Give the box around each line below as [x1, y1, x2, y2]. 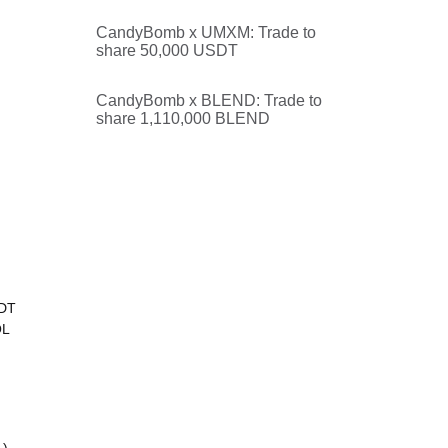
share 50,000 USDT [96, 42, 238, 59]
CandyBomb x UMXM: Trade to [96, 24, 316, 41]
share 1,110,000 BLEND [96, 110, 270, 127]
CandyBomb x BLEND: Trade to [96, 92, 322, 109]
